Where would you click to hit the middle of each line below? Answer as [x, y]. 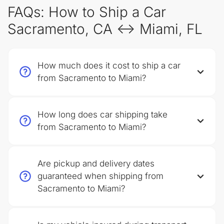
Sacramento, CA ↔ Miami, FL [105, 29]
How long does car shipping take [102, 114]
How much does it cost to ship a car [109, 65]
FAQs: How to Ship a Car [87, 12]
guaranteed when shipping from [100, 176]
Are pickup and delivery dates [96, 163]
